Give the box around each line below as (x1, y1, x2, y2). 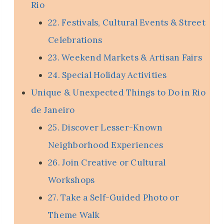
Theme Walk (48, 209, 100, 221)
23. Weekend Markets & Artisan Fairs (48, 52, 202, 63)
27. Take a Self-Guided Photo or (48, 192, 179, 203)
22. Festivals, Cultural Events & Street (48, 17, 205, 28)
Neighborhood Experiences (48, 139, 163, 151)
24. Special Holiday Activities (48, 69, 167, 81)
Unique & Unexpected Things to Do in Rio (31, 87, 205, 98)
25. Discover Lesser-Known (48, 122, 163, 133)
